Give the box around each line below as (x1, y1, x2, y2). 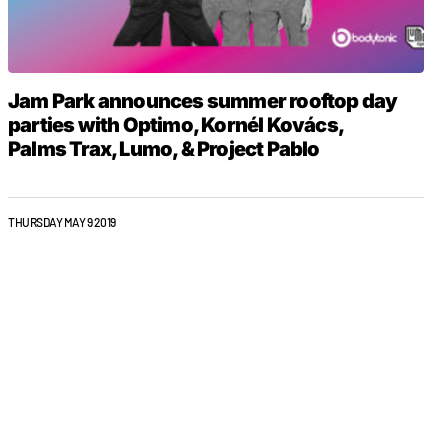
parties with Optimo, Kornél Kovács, (8, 113, 344, 137)
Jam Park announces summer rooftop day (8, 89, 398, 113)
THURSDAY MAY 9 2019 (8, 215, 116, 229)
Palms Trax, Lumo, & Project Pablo (8, 137, 320, 161)
